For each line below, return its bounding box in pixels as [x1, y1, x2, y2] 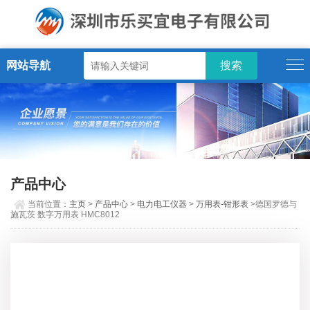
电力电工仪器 [137, 199, 188, 210]
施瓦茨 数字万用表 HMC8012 [10, 210, 120, 220]
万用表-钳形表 [196, 199, 249, 210]
